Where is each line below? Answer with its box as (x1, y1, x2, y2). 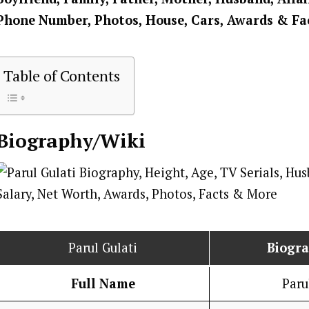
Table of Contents (3, 66, 120, 86)
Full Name (70, 275, 135, 292)
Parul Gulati (68, 239, 137, 256)
